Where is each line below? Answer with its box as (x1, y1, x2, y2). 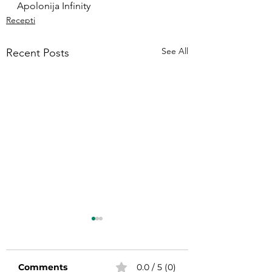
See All (161, 46, 188, 56)
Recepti (6, 15, 35, 25)
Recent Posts (6, 46, 69, 59)
